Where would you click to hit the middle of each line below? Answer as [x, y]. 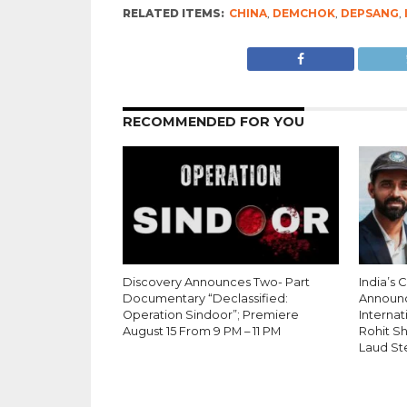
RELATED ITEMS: [173, 13]
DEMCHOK [303, 13]
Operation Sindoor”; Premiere [210, 315]
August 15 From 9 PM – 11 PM [201, 331]
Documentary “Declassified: [205, 298]
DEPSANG [369, 13]
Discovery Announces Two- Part [216, 282]
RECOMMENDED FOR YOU [213, 122]
